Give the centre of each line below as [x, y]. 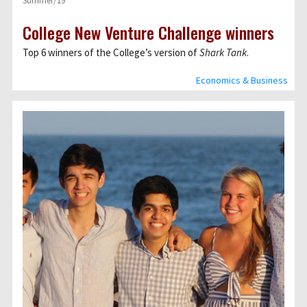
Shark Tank [223, 52]
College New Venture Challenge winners [148, 32]
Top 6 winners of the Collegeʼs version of [111, 52]
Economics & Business [242, 80]
